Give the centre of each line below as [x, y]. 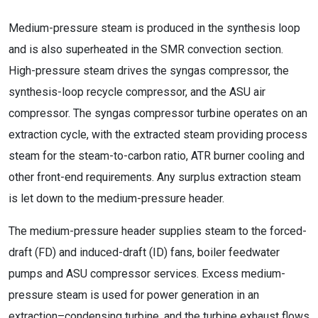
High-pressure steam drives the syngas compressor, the [149, 71]
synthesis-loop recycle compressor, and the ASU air [137, 92]
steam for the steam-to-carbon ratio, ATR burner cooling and [157, 156]
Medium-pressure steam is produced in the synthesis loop [154, 28]
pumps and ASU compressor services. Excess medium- [147, 274]
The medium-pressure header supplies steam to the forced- [158, 231]
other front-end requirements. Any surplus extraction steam [155, 177]
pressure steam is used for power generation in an [134, 295]
